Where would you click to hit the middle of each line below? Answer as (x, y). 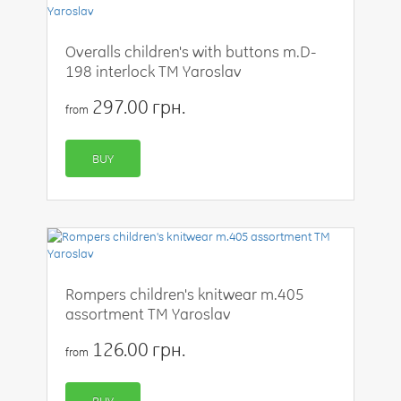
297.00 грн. (137, 107)
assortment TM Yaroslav (149, 314)
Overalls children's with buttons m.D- (191, 51)
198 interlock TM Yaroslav (154, 71)
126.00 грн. (137, 349)
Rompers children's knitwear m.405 (185, 294)
